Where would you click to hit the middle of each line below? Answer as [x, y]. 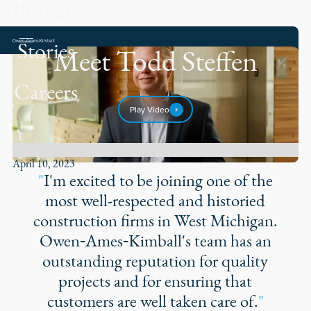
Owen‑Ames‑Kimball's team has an [155, 240]
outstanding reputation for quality [155, 260]
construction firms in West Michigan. [155, 220]
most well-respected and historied [155, 200]
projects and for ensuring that [155, 280]
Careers [46, 91]
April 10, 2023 [43, 163]
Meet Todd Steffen [155, 61]
